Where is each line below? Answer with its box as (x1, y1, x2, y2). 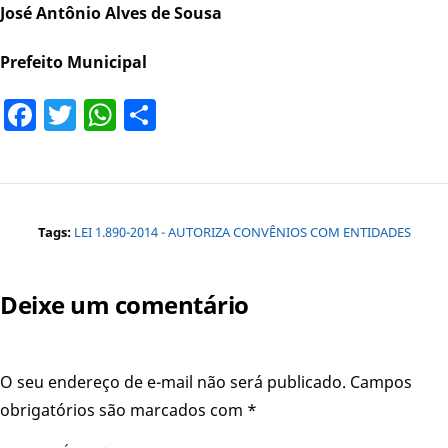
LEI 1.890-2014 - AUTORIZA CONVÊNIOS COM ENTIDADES (73, 222, 411, 241)
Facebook (36, 92, 179, 136)
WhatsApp (116, 92, 271, 136)
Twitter (76, 92, 182, 136)
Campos (350, 370, 412, 393)
